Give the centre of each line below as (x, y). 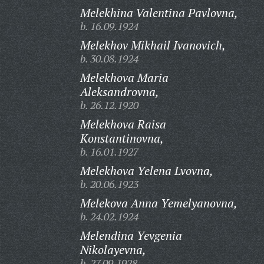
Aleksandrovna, (119, 92)
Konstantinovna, (122, 138)
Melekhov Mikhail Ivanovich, (153, 45)
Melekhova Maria (124, 77)
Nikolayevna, (113, 250)
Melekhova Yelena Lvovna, (146, 171)
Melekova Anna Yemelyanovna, (159, 203)
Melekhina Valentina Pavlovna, (159, 13)
